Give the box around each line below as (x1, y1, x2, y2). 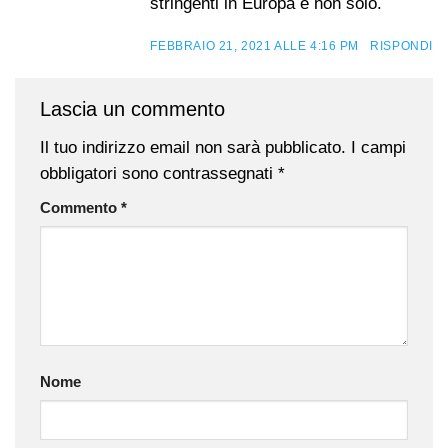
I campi (351, 138, 406, 158)
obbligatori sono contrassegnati (40, 164, 278, 184)
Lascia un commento (40, 98, 231, 121)
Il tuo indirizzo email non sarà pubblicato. (40, 138, 346, 158)
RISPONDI (370, 38, 433, 52)
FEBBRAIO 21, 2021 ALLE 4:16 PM (150, 38, 360, 52)
